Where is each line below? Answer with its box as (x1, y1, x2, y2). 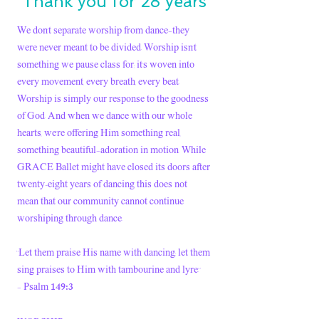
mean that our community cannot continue (17, 197, 184, 206)
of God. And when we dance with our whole (17, 111, 192, 121)
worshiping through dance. (17, 214, 125, 224)
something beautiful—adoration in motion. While (17, 145, 206, 155)
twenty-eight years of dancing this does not (17, 179, 187, 189)
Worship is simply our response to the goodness (17, 94, 209, 104)
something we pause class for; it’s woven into (17, 60, 194, 70)
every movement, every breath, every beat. (17, 77, 179, 87)
